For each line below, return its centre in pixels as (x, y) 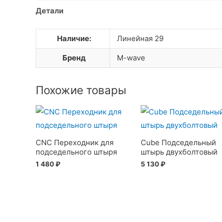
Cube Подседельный (178, 142)
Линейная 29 (140, 38)
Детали (50, 11)
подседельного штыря (76, 152)
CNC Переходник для (75, 142)
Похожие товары (81, 90)
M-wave (131, 57)
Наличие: (74, 38)
